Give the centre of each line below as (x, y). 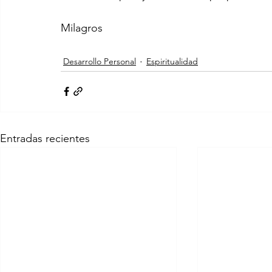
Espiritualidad (172, 62)
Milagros (82, 28)
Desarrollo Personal (100, 62)
